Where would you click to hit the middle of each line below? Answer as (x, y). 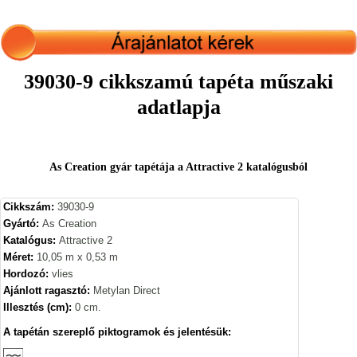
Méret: (20, 257)
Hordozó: (27, 273)
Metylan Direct (127, 290)
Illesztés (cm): (39, 307)
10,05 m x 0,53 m (77, 257)
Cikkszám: (30, 206)
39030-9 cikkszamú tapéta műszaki (178, 81)
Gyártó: (23, 223)
